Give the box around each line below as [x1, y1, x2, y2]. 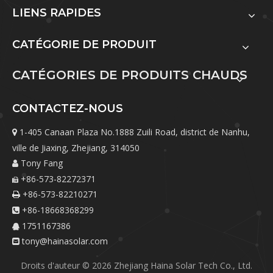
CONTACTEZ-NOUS [12, 102, 123, 116]
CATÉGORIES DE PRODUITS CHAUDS [12, 68, 247, 83]
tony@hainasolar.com [22, 235, 108, 247]
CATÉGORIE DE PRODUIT [12, 38, 157, 52]
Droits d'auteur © [21, 260, 92, 272]
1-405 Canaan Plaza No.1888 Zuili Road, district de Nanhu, [17, 126, 250, 138]
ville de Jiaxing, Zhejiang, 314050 [12, 142, 140, 154]
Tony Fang [18, 157, 63, 169]
